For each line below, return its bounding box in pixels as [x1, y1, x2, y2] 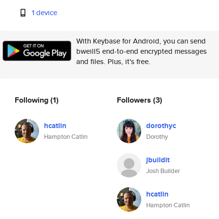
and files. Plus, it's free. [76, 56, 151, 66]
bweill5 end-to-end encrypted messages [76, 46, 207, 56]
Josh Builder [146, 166, 180, 175]
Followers [117, 94, 153, 106]
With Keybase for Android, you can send [76, 36, 206, 46]
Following [15, 94, 50, 106]
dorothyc [146, 120, 176, 131]
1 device [32, 7, 58, 18]
